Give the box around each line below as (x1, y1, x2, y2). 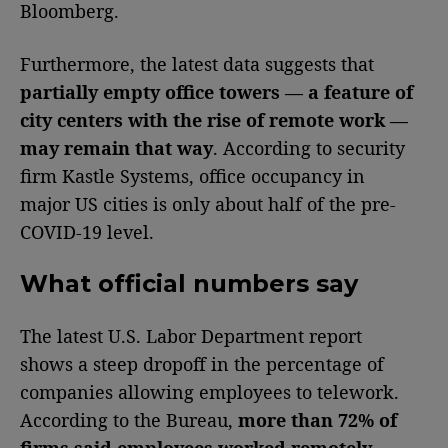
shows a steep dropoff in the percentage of (20, 351, 384, 376)
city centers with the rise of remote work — (20, 108, 408, 132)
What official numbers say (20, 268, 358, 298)
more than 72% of (238, 407, 397, 432)
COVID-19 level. (20, 220, 154, 244)
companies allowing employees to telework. (20, 379, 399, 404)
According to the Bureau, (20, 407, 238, 432)
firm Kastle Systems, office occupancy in (20, 164, 365, 188)
